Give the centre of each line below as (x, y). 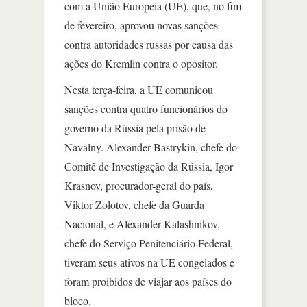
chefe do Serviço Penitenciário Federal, (149, 243)
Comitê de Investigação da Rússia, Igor (149, 166)
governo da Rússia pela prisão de (135, 127)
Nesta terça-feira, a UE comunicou (139, 89)
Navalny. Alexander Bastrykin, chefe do (151, 147)
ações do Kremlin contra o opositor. (143, 63)
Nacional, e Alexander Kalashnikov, (142, 223)
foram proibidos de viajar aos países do (148, 281)
